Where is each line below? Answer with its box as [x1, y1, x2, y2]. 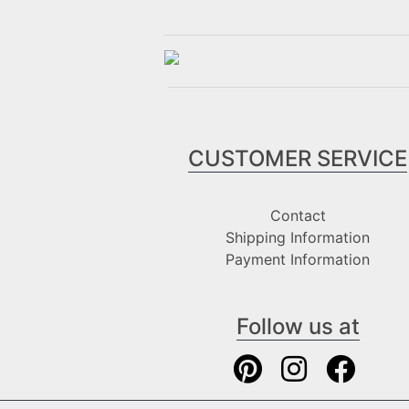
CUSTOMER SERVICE [188, 144, 407, 172]
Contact [269, 205, 326, 225]
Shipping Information [225, 227, 370, 246]
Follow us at [236, 312, 360, 340]
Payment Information [225, 249, 370, 268]
